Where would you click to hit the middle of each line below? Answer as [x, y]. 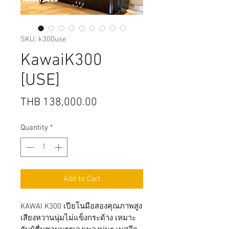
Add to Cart [82, 179]
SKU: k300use [43, 39]
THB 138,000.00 [59, 102]
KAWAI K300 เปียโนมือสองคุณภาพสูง [81, 207]
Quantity [34, 128]
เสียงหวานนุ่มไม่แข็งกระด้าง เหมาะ [78, 219]
